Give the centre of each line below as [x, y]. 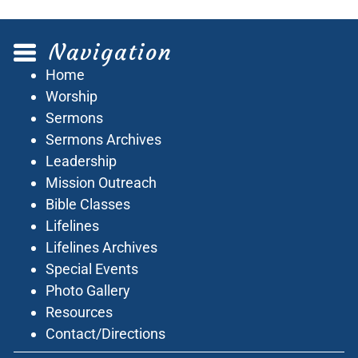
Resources [80, 312]
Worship [72, 96]
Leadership [82, 161]
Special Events [92, 269]
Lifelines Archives [102, 247]
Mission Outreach [101, 183]
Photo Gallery [88, 290]
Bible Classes [88, 204]
